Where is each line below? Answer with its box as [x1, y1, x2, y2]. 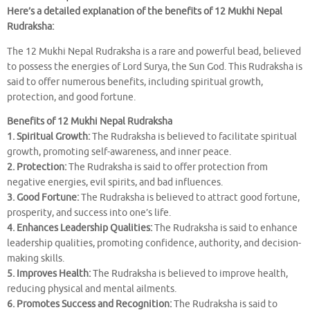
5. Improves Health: [7, 268, 91, 280]
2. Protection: [7, 161, 66, 174]
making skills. [7, 253, 64, 265]
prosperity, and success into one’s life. [7, 207, 171, 219]
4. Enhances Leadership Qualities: [7, 222, 152, 235]
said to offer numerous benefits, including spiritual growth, [7, 75, 263, 88]
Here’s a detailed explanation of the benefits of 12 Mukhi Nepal [7, 6, 282, 18]
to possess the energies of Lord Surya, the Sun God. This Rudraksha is [7, 60, 302, 73]
